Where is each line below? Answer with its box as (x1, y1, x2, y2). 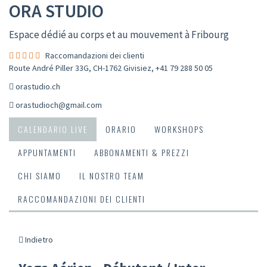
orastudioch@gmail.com (15, 99, 102, 110)
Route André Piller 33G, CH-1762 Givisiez (9, 62, 151, 73)
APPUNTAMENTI (18, 145, 76, 159)
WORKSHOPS (154, 122, 204, 135)
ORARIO (105, 122, 136, 135)
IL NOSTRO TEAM (79, 169, 144, 182)
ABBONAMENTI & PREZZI (94, 145, 190, 159)
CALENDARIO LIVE (18, 122, 88, 135)
